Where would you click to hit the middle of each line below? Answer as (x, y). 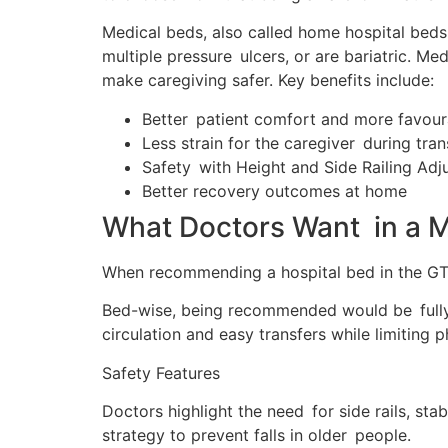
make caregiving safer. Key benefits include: (268, 80)
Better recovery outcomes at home (274, 190)
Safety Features (161, 372)
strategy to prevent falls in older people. (256, 434)
